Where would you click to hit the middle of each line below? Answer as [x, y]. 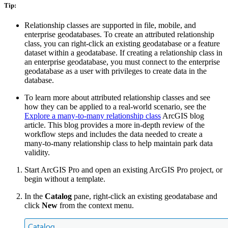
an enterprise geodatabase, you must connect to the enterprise [122, 62]
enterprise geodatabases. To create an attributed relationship [119, 35]
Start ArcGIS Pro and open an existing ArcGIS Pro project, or [123, 170]
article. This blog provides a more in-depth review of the [115, 125]
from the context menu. [96, 206]
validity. [37, 153]
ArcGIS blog [182, 116]
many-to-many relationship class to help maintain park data [119, 144]
